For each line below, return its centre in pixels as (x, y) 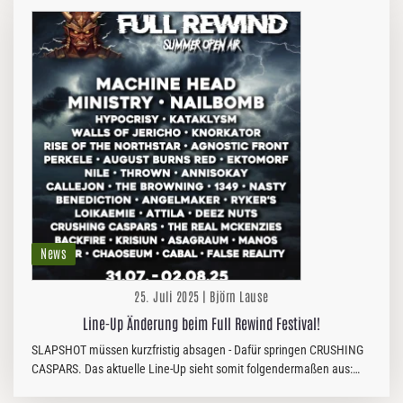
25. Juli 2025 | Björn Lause (201, 296)
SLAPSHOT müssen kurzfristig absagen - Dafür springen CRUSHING (197, 350)
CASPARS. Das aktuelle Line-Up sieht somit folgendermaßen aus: (58, 369)
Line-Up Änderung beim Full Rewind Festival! (201, 323)
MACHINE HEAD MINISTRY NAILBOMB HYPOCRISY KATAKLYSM (191, 388)
